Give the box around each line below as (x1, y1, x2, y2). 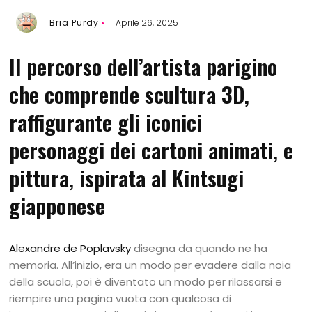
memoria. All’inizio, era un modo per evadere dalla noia (9, 258, 292, 272)
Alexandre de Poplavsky (9, 241, 132, 256)
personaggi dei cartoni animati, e (9, 134, 294, 166)
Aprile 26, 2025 (116, 17, 179, 29)
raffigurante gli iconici (9, 106, 203, 138)
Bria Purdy (49, 17, 100, 29)
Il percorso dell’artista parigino (9, 50, 278, 82)
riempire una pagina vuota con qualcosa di (9, 291, 232, 306)
